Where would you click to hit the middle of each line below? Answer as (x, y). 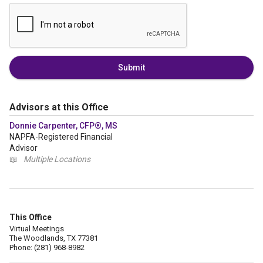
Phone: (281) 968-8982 (47, 247)
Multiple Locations (57, 159)
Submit (131, 68)
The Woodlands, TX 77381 (54, 238)
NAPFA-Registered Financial (61, 137)
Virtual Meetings (37, 229)
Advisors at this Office (59, 107)
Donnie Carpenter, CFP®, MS (63, 126)
